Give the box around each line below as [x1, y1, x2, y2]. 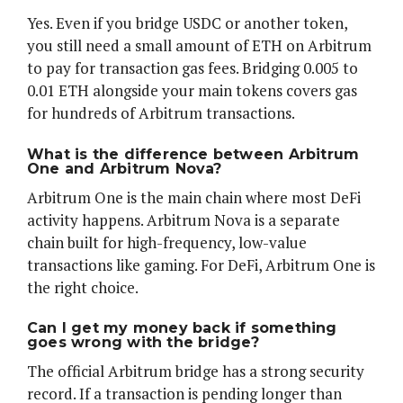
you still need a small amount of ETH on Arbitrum [27, 35, 372, 57]
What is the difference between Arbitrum [27, 145, 360, 163]
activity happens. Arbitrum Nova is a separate [27, 209, 340, 230]
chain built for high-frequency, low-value [27, 231, 307, 253]
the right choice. [27, 276, 139, 298]
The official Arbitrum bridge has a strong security [27, 361, 364, 382]
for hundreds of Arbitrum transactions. [27, 103, 295, 124]
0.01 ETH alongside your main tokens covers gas [27, 80, 357, 102]
